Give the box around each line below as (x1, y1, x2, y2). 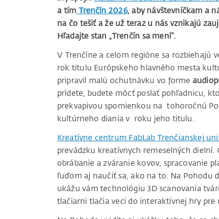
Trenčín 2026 (76, 5, 128, 16)
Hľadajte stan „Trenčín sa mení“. (57, 31, 176, 41)
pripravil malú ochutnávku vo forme (57, 75, 193, 86)
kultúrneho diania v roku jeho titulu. (57, 113, 195, 124)
